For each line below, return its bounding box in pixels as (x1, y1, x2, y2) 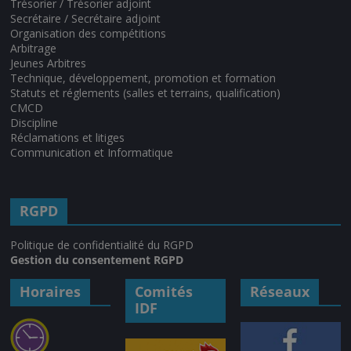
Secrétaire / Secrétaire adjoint (10, 11, 161, 27)
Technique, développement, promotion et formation (10, 71, 277, 86)
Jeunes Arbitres (10, 56, 87, 71)
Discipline (10, 115, 59, 131)
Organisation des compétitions (10, 26, 167, 42)
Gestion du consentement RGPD (10, 252, 184, 268)
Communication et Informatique (10, 145, 174, 161)
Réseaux (249, 282, 309, 302)
